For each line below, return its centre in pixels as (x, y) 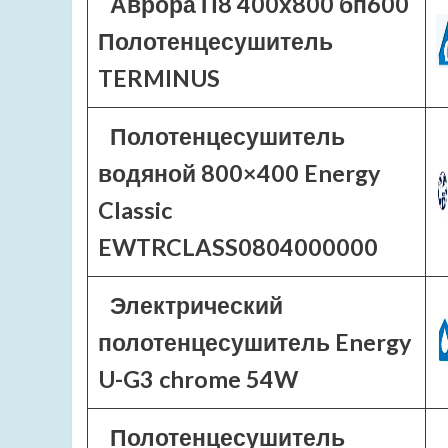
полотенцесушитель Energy (254, 342)
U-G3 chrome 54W (198, 379)
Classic (135, 210)
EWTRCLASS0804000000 (238, 247)
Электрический (196, 305)
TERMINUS (159, 78)
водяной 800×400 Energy (239, 173)
